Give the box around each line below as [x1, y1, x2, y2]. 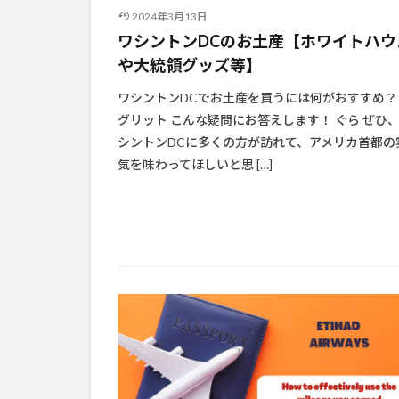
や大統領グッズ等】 [118, 55, 262, 76]
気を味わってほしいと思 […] [118, 157, 273, 173]
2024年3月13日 [131, 10, 208, 24]
